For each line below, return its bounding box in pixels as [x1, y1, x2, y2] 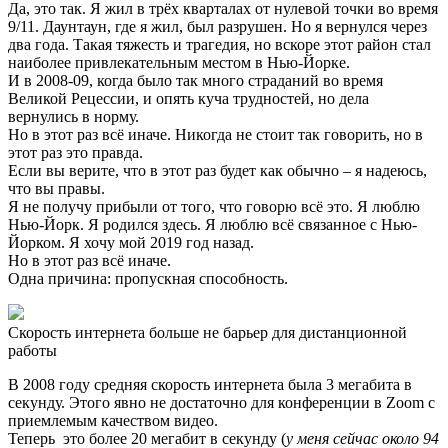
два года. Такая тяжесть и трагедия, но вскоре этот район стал [8, 36, 431, 54]
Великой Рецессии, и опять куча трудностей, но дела [8, 90, 369, 108]
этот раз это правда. [8, 144, 143, 162]
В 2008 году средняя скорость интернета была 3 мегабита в [8, 376, 412, 394]
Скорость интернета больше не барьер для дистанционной [8, 324, 407, 342]
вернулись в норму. [8, 108, 139, 126]
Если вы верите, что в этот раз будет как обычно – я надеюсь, [8, 162, 427, 180]
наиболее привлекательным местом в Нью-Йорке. [8, 54, 350, 72]
